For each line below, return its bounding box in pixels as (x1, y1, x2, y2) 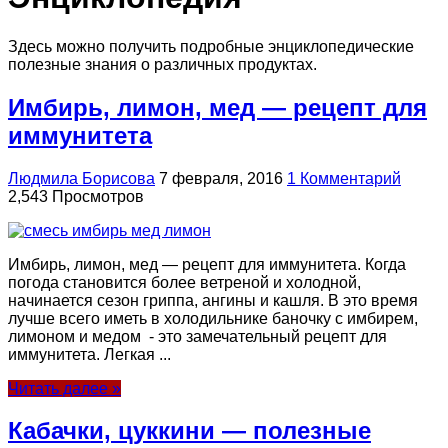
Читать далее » (8, 379, 121, 397)
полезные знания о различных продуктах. (8, 55, 317, 73)
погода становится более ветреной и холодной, (8, 273, 361, 291)
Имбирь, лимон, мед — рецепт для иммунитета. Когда (8, 255, 406, 273)
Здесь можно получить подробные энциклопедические (8, 37, 414, 55)
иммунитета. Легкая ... (8, 345, 171, 363)
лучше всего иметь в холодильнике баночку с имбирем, (8, 309, 418, 327)
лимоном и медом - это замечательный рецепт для (8, 327, 387, 345)
